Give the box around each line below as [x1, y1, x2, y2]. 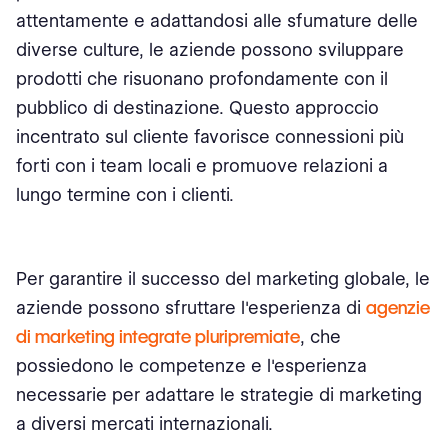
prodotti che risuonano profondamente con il [16, 68, 388, 89]
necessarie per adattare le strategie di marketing [16, 384, 422, 405]
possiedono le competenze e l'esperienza [16, 355, 367, 376]
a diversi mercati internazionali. [16, 413, 273, 434]
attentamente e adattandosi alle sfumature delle [16, 10, 418, 31]
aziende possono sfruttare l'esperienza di [16, 297, 366, 318]
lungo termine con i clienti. [16, 184, 234, 205]
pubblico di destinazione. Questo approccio [16, 97, 379, 118]
